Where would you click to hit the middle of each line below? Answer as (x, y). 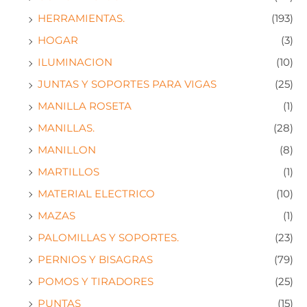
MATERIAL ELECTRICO (96, 194)
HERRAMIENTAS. (81, 19)
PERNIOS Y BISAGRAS (95, 259)
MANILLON (67, 150)
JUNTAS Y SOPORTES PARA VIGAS (127, 85)
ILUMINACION (75, 63)
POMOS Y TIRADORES (96, 281)
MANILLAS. (66, 128)
